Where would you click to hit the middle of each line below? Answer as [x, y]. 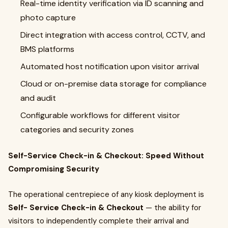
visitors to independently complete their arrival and [98, 221]
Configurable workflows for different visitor [100, 115]
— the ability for [172, 208]
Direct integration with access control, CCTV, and [113, 35]
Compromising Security [54, 169]
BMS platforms [47, 49]
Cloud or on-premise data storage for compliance [113, 84]
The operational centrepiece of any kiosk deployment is [106, 194]
